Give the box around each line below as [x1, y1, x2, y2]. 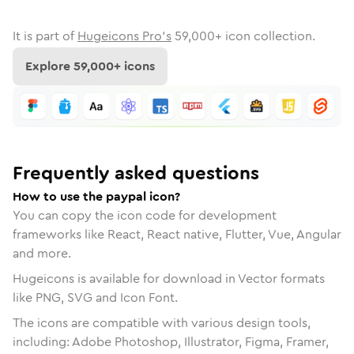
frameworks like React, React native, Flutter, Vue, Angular [13, 224, 341, 243]
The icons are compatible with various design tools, [13, 313, 311, 332]
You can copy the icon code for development [13, 205, 277, 224]
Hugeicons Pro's [77, 27, 171, 45]
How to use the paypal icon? [13, 186, 180, 205]
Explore [25, 57, 73, 75]
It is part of [13, 27, 74, 45]
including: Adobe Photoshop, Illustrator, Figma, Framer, [13, 332, 329, 351]
